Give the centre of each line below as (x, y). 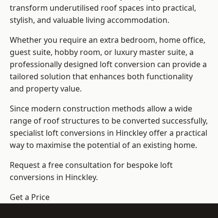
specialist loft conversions (57, 133)
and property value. (46, 89)
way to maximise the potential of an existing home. (103, 145)
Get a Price (30, 197)
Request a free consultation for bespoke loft (91, 165)
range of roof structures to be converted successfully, (109, 121)
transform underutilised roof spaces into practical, (103, 8)
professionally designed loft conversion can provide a (108, 64)
